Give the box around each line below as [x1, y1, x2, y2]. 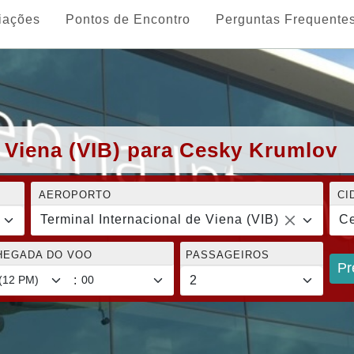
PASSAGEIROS [186, 248, 269, 261]
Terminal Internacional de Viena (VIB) [40, 212, 280, 226]
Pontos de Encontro [66, 13, 190, 26]
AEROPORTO [39, 188, 112, 201]
